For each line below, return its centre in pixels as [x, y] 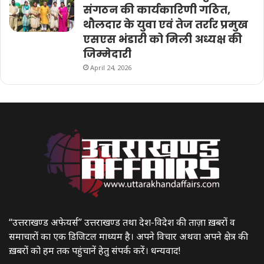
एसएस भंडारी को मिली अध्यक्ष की [163, 39]
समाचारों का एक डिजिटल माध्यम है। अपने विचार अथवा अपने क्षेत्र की [128, 236]
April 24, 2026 [111, 67]
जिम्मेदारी [107, 54]
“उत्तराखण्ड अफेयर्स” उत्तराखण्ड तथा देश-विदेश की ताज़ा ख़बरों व [122, 222]
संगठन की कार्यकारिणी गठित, [157, 9]
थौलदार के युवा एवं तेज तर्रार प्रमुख [166, 24]
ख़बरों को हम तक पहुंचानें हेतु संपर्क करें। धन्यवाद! [95, 250]
